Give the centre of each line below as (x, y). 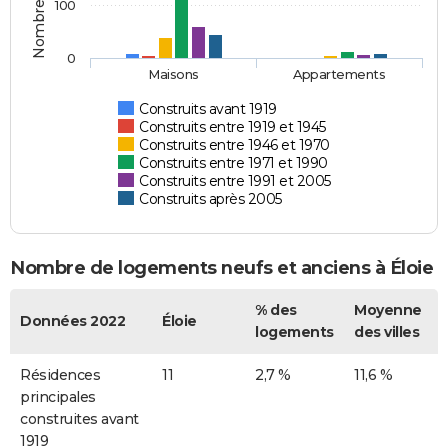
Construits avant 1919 (208, 108)
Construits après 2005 (210, 198)
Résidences (60, 374)
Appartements (339, 73)
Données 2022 (72, 320)
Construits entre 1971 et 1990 (233, 162)
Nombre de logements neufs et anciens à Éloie (221, 267)
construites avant (79, 418)
